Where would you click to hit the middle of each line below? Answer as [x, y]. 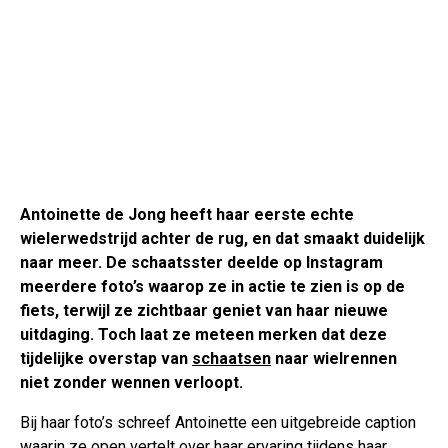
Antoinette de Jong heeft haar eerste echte [187, 214]
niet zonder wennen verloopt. [131, 382]
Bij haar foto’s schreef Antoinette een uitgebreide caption [218, 422]
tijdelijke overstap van [106, 358]
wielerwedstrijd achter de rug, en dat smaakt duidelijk [222, 238]
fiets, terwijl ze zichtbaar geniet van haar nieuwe [204, 310]
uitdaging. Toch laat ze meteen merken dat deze [203, 334]
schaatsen [231, 358]
